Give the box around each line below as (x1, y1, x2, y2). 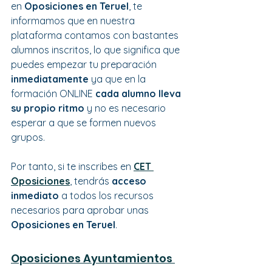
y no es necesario (84, 101, 168, 114)
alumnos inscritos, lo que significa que (11, 43, 182, 56)
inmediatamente (11, 72, 89, 85)
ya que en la (89, 72, 148, 85)
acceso (112, 174, 149, 187)
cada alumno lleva (95, 87, 183, 100)
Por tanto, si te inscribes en (11, 160, 134, 172)
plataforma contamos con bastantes (11, 29, 181, 41)
